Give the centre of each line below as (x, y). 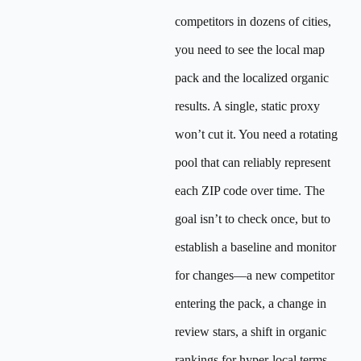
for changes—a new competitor (255, 275)
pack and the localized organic (252, 78)
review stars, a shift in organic (251, 332)
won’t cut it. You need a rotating (256, 134)
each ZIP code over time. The (250, 191)
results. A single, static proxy (247, 106)
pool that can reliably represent (253, 162)
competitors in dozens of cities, (253, 21)
